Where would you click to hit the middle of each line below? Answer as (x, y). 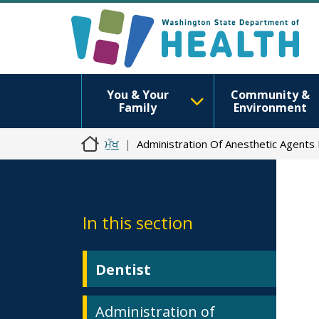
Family (137, 108)
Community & (270, 95)
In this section (138, 223)
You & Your (137, 95)
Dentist (123, 270)
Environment (270, 108)
